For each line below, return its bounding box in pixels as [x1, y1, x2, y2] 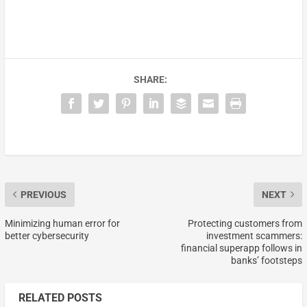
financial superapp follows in [181, 242, 303, 254]
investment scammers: [206, 230, 303, 241]
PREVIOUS [20, 188, 66, 200]
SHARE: [133, 73, 167, 85]
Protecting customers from [188, 217, 303, 229]
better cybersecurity [4, 230, 91, 241]
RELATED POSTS [18, 291, 102, 304]
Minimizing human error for [4, 217, 120, 229]
